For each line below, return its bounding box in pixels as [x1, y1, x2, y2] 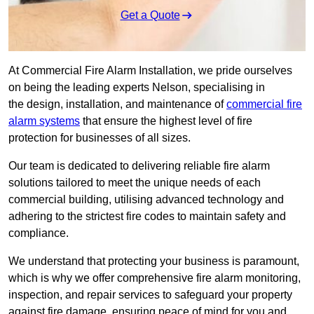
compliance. [8, 227, 69, 240]
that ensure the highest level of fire [80, 115, 252, 128]
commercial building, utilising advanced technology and [8, 193, 284, 206]
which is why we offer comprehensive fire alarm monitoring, [8, 272, 301, 285]
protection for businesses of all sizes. [8, 132, 191, 144]
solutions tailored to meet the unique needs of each [8, 177, 261, 189]
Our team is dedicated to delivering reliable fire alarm [8, 160, 270, 172]
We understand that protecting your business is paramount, [8, 255, 299, 268]
